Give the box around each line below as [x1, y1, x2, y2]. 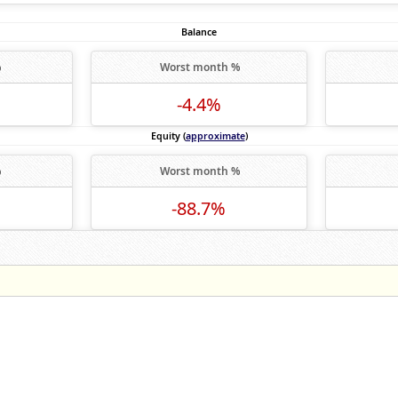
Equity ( [150, 130, 186, 142]
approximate [185, 130, 245, 142]
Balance [181, 26, 217, 38]
